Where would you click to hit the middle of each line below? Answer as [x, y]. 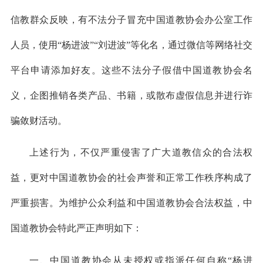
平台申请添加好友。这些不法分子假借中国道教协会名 [131, 70]
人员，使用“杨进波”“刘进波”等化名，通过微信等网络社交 [131, 45]
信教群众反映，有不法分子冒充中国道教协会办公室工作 [131, 19]
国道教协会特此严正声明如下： [76, 228]
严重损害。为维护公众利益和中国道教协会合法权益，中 [131, 203]
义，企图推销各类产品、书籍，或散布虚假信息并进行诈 [131, 95]
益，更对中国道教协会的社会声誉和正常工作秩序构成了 [131, 178]
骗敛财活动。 [38, 120]
